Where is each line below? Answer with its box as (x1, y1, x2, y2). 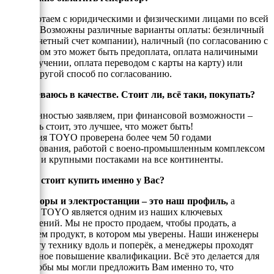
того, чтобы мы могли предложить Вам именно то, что (5, 261, 234, 272)
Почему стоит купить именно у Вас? (5, 174, 165, 185)
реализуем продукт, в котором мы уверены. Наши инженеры (5, 228, 259, 239)
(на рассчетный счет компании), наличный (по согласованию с (5, 35, 268, 46)
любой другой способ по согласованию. (5, 68, 172, 79)
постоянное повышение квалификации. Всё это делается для (5, 250, 259, 261)
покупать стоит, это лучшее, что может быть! (5, 120, 193, 131)
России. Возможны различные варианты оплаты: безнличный (5, 24, 264, 35)
